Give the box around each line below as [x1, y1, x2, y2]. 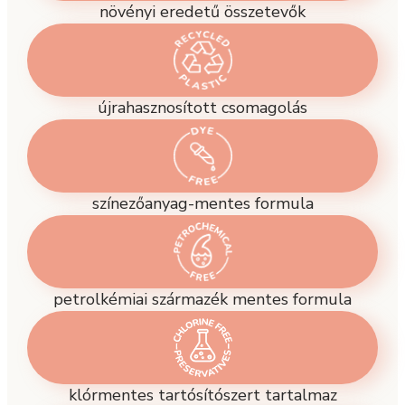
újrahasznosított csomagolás [98, 96, 307, 118]
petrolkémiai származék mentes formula [53, 287, 352, 310]
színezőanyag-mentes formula [91, 192, 314, 214]
